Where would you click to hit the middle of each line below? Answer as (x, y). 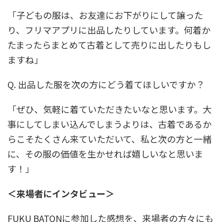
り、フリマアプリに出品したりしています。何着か (109, 30)
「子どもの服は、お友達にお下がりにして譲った (105, 15)
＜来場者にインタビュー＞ (61, 194)
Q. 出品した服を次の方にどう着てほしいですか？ (106, 84)
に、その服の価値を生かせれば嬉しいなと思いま (105, 154)
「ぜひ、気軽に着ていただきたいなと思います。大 (110, 109)
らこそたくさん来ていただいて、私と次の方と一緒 (110, 139)
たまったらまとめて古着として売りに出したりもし (109, 45)
